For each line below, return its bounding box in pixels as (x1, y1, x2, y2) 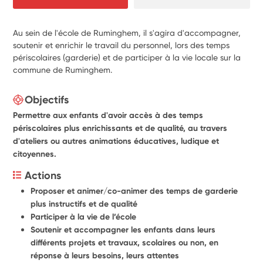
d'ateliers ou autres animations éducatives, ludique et (13, 136, 220, 146)
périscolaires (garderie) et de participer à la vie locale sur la (13, 52, 241, 62)
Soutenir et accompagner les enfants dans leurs (31, 224, 216, 235)
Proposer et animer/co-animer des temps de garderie (31, 186, 238, 196)
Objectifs (25, 93, 69, 106)
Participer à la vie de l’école (31, 211, 137, 222)
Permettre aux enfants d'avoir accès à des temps (13, 110, 204, 120)
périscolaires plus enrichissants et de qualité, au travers (13, 123, 228, 133)
